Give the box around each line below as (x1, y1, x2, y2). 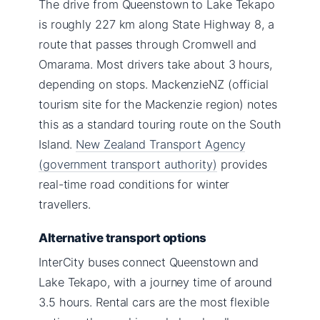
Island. (39, 136, 76, 151)
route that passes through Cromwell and (39, 36, 257, 51)
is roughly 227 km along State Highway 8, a (39, 16, 274, 31)
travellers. (39, 196, 91, 211)
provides (216, 156, 267, 171)
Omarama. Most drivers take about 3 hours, (39, 56, 272, 71)
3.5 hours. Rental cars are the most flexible (39, 294, 269, 309)
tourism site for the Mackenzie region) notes (39, 96, 277, 111)
